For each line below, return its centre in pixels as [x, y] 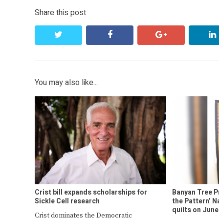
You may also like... [66, 83]
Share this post [60, 13]
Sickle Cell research [67, 201]
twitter [76, 35]
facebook [131, 35]
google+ [183, 35]
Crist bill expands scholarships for [91, 192]
